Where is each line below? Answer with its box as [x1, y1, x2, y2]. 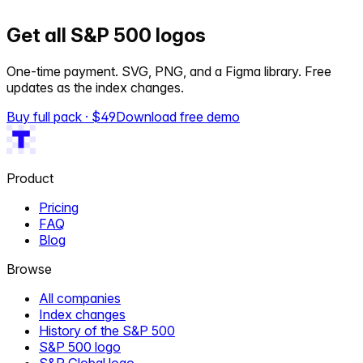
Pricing [39, 199, 79, 216]
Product [6, 170, 53, 187]
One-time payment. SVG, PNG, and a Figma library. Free [6, 63, 331, 80]
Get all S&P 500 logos [6, 23, 206, 48]
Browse [6, 261, 52, 278]
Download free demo [116, 109, 240, 126]
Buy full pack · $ [6, 109, 100, 126]
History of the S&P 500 [39, 322, 175, 340]
